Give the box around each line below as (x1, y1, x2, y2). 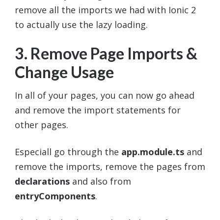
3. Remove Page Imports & (15, 43, 197, 63)
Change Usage (15, 62, 114, 82)
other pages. (15, 118, 68, 131)
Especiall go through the (15, 145, 121, 158)
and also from (70, 175, 131, 187)
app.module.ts (121, 145, 184, 158)
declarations (15, 175, 70, 187)
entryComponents (15, 190, 95, 202)
